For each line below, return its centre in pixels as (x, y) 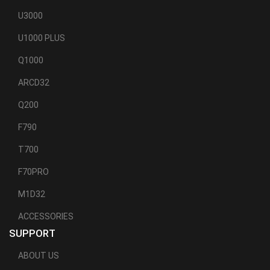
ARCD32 (34, 82)
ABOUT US (39, 255)
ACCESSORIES (46, 216)
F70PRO (33, 171)
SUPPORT (32, 233)
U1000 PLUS (42, 38)
